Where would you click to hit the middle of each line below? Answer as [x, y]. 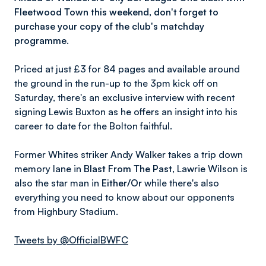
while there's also [180, 183]
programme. [42, 40]
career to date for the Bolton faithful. [93, 126]
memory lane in [49, 169]
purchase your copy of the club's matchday [109, 26]
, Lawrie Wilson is [210, 169]
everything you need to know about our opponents [124, 197]
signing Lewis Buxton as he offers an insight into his [126, 112]
